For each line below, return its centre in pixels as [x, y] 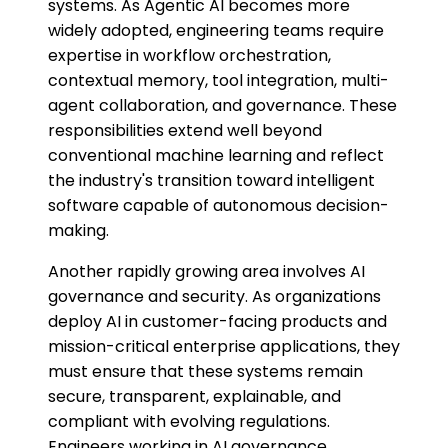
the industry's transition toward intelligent [211, 181]
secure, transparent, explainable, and [194, 397]
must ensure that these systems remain [205, 372]
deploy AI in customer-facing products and [217, 322]
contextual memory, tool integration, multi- [218, 81]
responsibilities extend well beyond [185, 131]
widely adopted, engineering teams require [216, 31]
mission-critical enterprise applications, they [224, 347]
